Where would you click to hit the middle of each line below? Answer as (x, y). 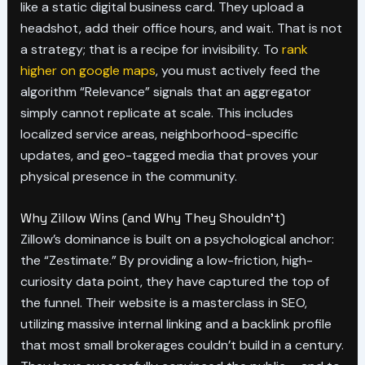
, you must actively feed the (237, 70)
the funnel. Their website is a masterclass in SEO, (163, 303)
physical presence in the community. (128, 176)
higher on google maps (88, 70)
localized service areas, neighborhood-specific (159, 134)
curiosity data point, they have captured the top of (174, 282)
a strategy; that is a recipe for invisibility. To (151, 49)
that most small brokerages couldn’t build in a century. (182, 345)
